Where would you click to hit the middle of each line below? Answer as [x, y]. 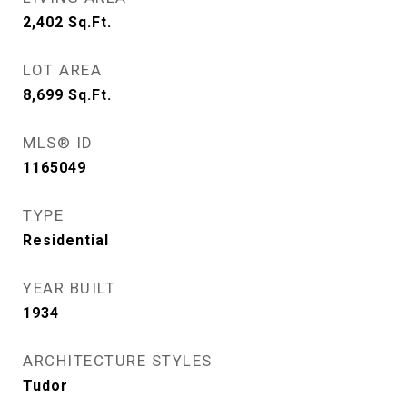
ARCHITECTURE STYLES [118, 361]
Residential [66, 240]
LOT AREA [62, 70]
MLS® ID [58, 143]
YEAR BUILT [69, 288]
